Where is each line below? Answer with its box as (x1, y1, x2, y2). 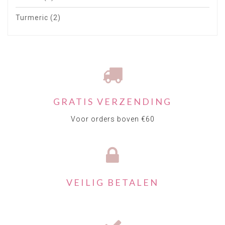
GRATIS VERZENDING (53, 96, 172, 107)
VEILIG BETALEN (66, 177, 159, 188)
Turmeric (16, 14, 50, 22)
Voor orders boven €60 (70, 115, 155, 124)
